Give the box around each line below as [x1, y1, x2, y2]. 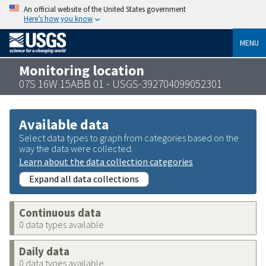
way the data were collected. [19, 142, 133, 154]
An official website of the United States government [24, 4, 186, 14]
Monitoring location [19, 61, 144, 79]
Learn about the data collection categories [19, 155, 193, 167]
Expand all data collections [29, 172, 139, 185]
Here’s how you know [24, 14, 93, 23]
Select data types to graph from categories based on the [19, 131, 239, 144]
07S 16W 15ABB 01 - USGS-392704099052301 [19, 76, 222, 91]
